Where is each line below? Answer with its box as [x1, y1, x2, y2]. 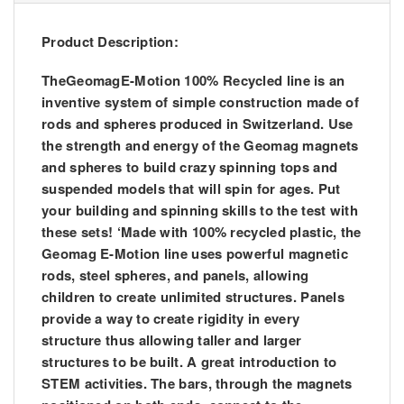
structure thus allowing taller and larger [41, 330, 302, 351]
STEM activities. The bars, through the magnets [41, 373, 353, 394]
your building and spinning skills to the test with [41, 200, 358, 221]
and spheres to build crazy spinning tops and [41, 157, 338, 178]
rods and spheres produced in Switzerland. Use [41, 114, 353, 134]
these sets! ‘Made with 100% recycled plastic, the [41, 222, 362, 243]
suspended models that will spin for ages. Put [41, 179, 341, 199]
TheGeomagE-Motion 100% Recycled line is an [41, 70, 345, 91]
